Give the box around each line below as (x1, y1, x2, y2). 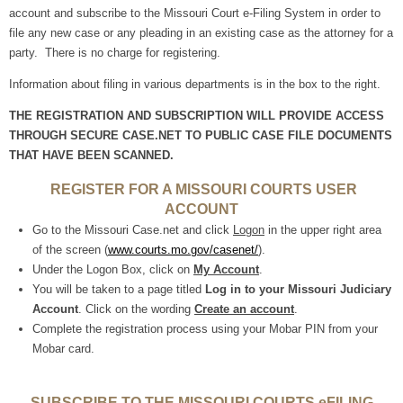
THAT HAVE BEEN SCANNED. (9, 148, 174, 162)
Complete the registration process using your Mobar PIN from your (32, 322, 378, 336)
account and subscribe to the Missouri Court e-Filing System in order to (9, 6, 381, 20)
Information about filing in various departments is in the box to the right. (9, 77, 381, 91)
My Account (193, 263, 259, 276)
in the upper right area (264, 223, 381, 237)
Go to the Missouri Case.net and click (32, 223, 233, 237)
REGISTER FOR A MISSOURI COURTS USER (46, 181, 357, 197)
